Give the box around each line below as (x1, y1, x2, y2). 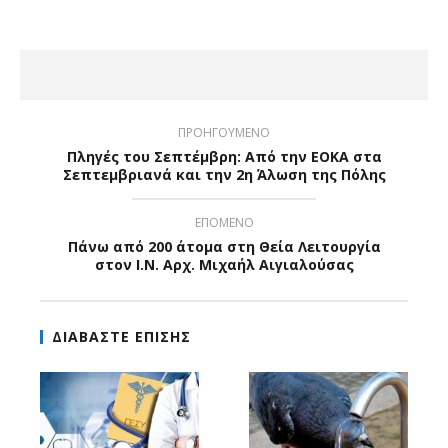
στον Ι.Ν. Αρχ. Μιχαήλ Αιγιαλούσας (94, 255, 354, 275)
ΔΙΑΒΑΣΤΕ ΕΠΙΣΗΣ (52, 327, 191, 347)
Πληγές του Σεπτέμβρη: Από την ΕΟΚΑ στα (66, 147, 382, 167)
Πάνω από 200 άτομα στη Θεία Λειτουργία (67, 237, 381, 257)
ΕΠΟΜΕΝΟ (194, 214, 254, 232)
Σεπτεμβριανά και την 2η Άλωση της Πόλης (62, 165, 386, 185)
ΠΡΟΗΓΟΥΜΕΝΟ (178, 124, 270, 142)
